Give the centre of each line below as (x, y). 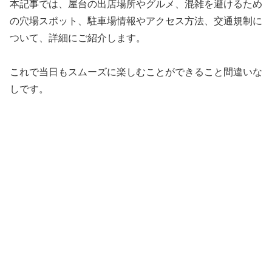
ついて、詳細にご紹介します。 (78, 38)
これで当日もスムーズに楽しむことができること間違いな (136, 72)
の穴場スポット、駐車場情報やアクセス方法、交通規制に (136, 21)
